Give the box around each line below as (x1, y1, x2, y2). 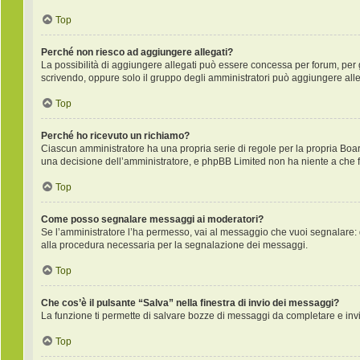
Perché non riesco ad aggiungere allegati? (41, 47, 233, 58)
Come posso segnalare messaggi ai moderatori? (41, 214, 264, 225)
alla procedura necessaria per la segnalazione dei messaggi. (41, 239, 308, 251)
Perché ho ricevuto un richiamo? (41, 130, 190, 141)
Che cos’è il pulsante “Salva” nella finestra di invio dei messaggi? (41, 297, 339, 309)
